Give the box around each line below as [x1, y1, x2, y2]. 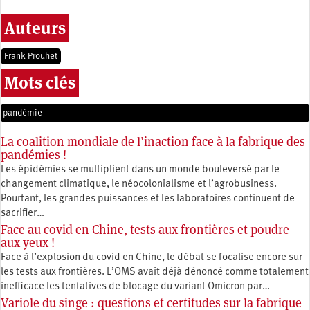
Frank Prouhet [4, 52, 57, 62]
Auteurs [4, 17, 66, 39]
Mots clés [4, 72, 75, 94]
